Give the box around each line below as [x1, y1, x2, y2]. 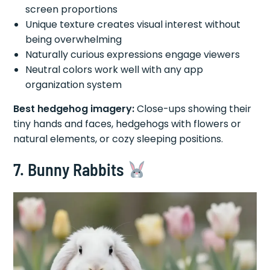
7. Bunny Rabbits [13, 159, 128, 180]
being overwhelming [25, 32, 122, 46]
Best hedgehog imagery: [13, 101, 135, 116]
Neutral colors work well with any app [25, 62, 204, 77]
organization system [25, 77, 122, 92]
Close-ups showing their [134, 101, 252, 116]
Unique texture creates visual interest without [25, 17, 241, 31]
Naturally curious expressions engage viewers [25, 47, 240, 61]
